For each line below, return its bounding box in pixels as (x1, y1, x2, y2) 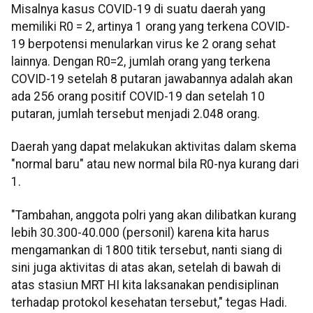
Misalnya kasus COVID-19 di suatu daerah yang (11, 1, 265, 16)
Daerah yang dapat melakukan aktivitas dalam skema (11, 140, 296, 154)
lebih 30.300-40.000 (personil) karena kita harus (11, 225, 270, 240)
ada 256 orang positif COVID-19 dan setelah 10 (11, 89, 265, 103)
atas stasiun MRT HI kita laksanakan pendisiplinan (11, 277, 279, 292)
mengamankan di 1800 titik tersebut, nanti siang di (11, 242, 282, 257)
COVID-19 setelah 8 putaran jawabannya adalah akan (11, 71, 293, 86)
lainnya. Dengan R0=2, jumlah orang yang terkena (11, 54, 270, 68)
